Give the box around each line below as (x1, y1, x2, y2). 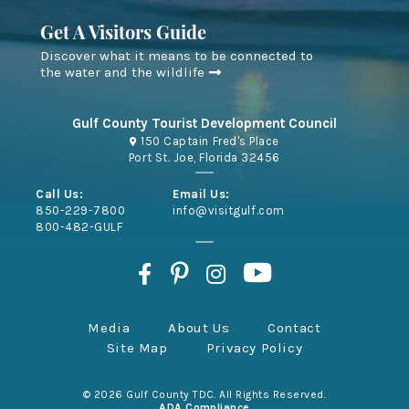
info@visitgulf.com (173, 203, 285, 217)
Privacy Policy (205, 339, 303, 356)
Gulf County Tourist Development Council (72, 114, 337, 131)
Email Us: (173, 186, 234, 201)
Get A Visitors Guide (40, 25, 206, 44)
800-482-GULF (36, 219, 123, 234)
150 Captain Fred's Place (137, 133, 279, 148)
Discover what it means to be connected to (40, 47, 313, 64)
